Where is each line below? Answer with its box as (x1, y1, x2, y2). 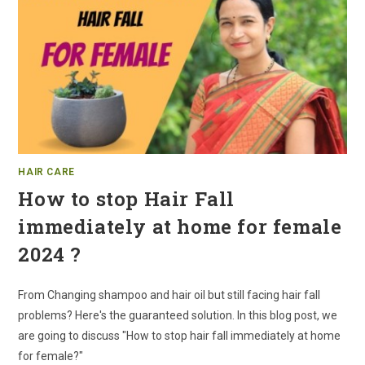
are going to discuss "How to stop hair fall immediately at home (18, 328, 341, 342)
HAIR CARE (18, 165, 75, 178)
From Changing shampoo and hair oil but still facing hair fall (18, 288, 321, 301)
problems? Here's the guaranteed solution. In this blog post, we (18, 308, 338, 322)
